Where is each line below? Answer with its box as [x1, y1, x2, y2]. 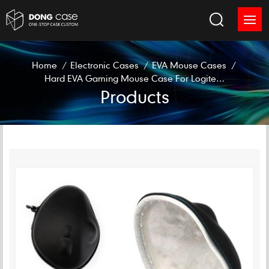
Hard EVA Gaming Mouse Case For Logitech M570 [216, 72, 225, 83]
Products [100, 85, 169, 107]
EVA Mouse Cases [152, 59, 226, 70]
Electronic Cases [70, 59, 139, 70]
